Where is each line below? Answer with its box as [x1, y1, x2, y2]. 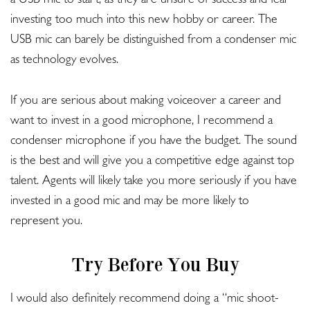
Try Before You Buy [71, 253, 239, 276]
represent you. [10, 216, 82, 229]
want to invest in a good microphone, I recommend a [10, 116, 273, 129]
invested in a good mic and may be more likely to [10, 196, 249, 209]
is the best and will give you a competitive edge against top [10, 156, 294, 169]
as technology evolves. [10, 55, 122, 68]
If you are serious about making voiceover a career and [10, 95, 281, 109]
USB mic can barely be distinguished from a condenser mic [10, 35, 296, 48]
